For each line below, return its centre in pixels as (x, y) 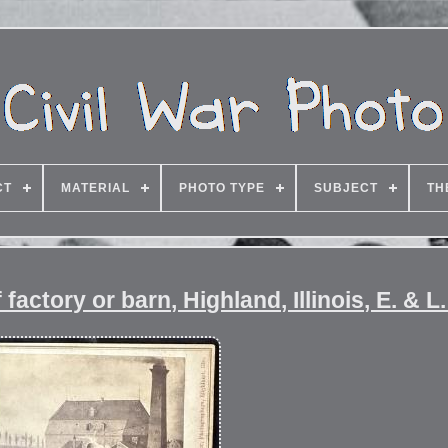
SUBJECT (346, 188)
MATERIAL (95, 188)
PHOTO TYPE (222, 188)
